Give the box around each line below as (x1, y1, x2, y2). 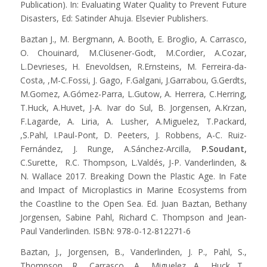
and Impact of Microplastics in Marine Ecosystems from (20, 184, 247, 195)
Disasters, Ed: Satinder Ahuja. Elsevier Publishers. (20, 13, 208, 24)
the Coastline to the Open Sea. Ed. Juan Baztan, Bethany (20, 197, 247, 209)
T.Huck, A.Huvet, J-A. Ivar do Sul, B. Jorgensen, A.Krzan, (20, 101, 247, 113)
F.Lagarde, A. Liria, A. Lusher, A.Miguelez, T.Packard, (20, 115, 247, 127)
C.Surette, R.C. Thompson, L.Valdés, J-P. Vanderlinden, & (20, 156, 247, 168)
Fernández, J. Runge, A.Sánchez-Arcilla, (20, 142, 202, 154)
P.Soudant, (201, 142, 247, 154)
